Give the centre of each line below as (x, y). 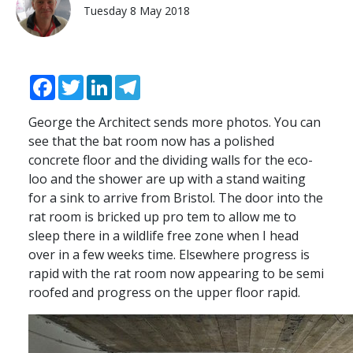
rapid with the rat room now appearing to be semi (176, 273)
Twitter (105, 81)
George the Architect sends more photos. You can (175, 122)
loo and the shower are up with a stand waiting (167, 179)
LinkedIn (137, 81)
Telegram (169, 81)
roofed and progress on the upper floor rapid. (164, 292)
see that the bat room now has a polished (151, 141)
